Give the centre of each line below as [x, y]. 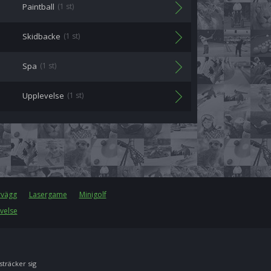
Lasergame [48, 194]
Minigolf [93, 194]
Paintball [38, 7]
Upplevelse [43, 96]
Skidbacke [41, 36]
